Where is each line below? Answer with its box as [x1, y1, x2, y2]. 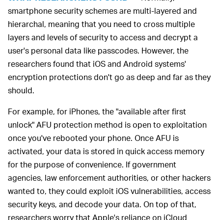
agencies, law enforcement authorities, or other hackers [8, 172, 211, 183]
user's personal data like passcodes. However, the [8, 45, 189, 56]
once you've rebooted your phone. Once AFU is [8, 133, 179, 143]
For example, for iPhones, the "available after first [8, 106, 186, 117]
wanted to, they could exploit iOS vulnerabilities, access [8, 186, 211, 196]
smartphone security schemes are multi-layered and [8, 5, 197, 16]
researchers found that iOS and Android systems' [8, 58, 186, 69]
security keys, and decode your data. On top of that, [8, 199, 196, 210]
